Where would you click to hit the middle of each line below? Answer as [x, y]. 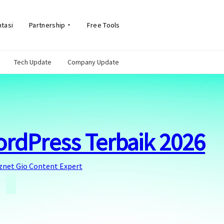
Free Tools [103, 25]
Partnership [47, 25]
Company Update [93, 62]
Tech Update [33, 62]
